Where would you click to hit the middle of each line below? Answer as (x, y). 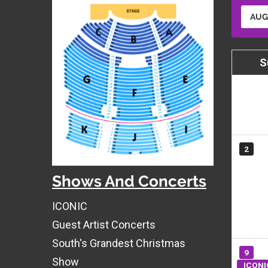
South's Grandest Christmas (119, 243)
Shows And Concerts (129, 182)
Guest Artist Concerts (104, 225)
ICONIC (70, 206)
